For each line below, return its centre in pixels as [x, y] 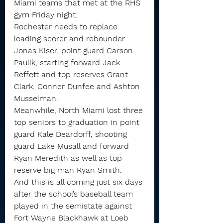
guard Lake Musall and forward [73, 146]
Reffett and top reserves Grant [72, 74]
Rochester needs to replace [67, 27]
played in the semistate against [74, 206]
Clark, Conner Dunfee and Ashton [78, 86]
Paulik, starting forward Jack [68, 62]
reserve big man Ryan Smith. [68, 170]
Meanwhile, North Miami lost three [80, 110]
